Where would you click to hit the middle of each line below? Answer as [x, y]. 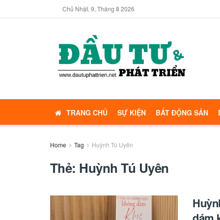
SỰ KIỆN [132, 112]
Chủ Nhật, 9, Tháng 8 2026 [98, 9]
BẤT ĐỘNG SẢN [182, 112]
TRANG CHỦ [87, 112]
